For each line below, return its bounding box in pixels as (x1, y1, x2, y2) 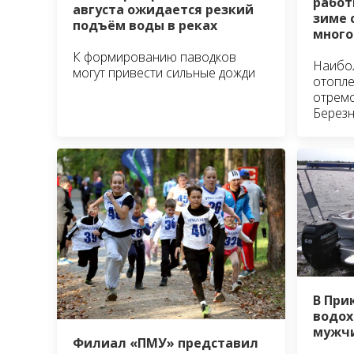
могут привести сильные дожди (73, 64, 255, 82)
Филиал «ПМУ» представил (73, 334, 258, 352)
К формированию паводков (73, 48, 236, 66)
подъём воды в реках (73, 17, 220, 35)
